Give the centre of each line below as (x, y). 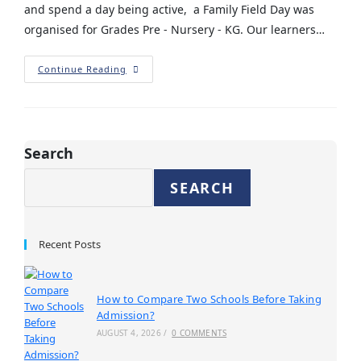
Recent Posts (69, 244)
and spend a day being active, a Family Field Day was (169, 9)
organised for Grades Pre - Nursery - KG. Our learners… (174, 29)
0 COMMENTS (199, 333)
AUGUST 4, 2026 (129, 333)
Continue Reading (82, 69)
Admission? (125, 315)
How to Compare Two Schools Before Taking (209, 299)
